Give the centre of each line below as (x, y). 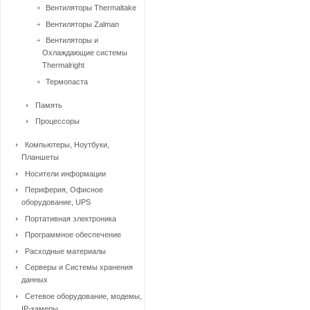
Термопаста (67, 81)
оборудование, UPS (56, 202)
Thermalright (63, 65)
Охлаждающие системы (85, 53)
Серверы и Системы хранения (79, 267)
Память (49, 105)
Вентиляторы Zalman (82, 24)
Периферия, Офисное (64, 190)
